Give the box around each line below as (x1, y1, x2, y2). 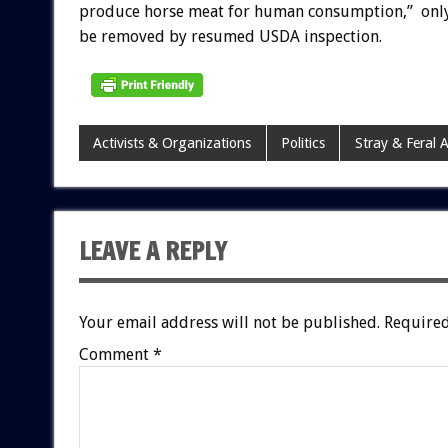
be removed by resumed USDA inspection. (78, 27, 382, 47)
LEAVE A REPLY (78, 234, 227, 269)
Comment (78, 345, 153, 365)
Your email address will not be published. (78, 313, 380, 333)
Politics (280, 135, 325, 152)
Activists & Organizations (93, 135, 252, 152)
